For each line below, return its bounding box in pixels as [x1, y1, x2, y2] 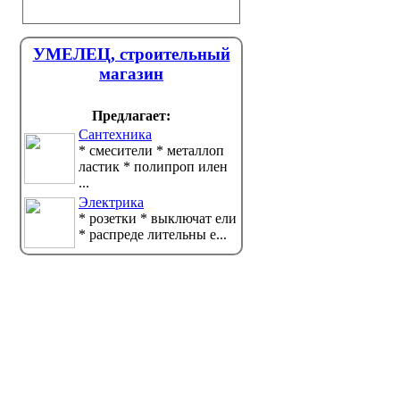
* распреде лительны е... [79, 227, 227, 242]
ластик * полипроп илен [79, 159, 228, 174]
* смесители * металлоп [79, 143, 224, 158]
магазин [99, 64, 163, 83]
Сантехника [79, 127, 152, 142]
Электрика [79, 195, 144, 210]
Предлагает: [92, 108, 171, 123]
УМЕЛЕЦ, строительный [32, 45, 230, 63]
